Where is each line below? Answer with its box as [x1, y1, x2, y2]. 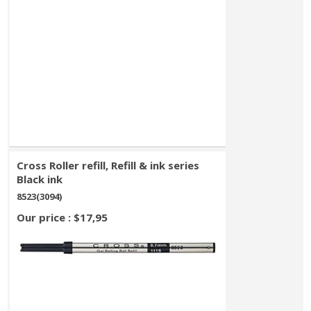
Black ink [17, 172, 63, 186]
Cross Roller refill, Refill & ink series [17, 158, 200, 172]
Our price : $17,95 [17, 210, 108, 224]
